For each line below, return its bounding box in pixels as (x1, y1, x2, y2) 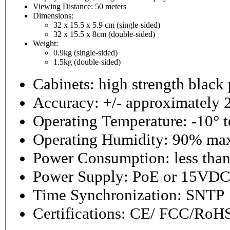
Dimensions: (33, 11, 73, 21)
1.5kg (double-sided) (53, 57, 121, 67)
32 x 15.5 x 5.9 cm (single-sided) (53, 21, 160, 30)
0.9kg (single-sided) (53, 48, 118, 57)
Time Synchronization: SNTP (186, 186, 224, 204)
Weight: (33, 39, 58, 48)
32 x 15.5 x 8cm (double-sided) (53, 30, 155, 39)
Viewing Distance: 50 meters (95, 2, 126, 11)
